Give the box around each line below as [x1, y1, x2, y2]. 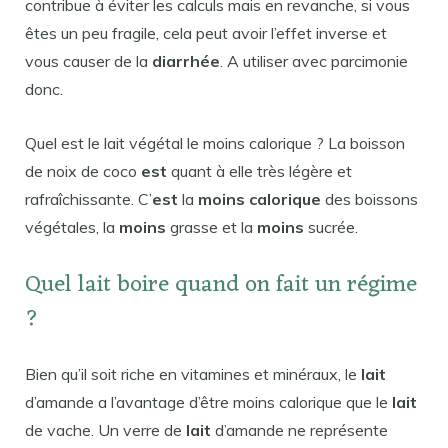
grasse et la [166, 217, 257, 238]
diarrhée [152, 51, 220, 72]
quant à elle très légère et [167, 161, 352, 182]
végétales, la [25, 217, 119, 238]
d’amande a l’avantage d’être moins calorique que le [25, 391, 392, 412]
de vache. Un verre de [25, 419, 186, 440]
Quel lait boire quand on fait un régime [25, 264, 417, 306]
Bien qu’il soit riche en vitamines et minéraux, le [25, 363, 361, 384]
